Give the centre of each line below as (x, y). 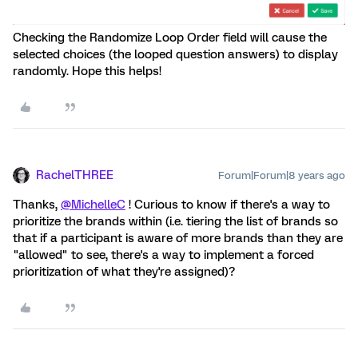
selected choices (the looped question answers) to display (175, 55)
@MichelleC (93, 205)
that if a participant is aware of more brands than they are (178, 239)
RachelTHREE (75, 175)
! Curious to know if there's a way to (228, 205)
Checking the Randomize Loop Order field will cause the (170, 38)
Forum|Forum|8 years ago (282, 176)
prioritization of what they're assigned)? (124, 272)
